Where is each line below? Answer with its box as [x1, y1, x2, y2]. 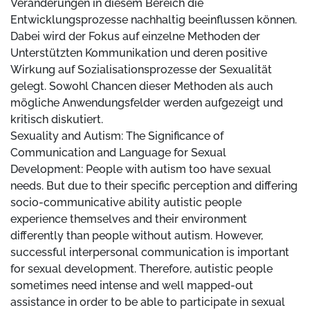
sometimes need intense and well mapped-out [10, 279, 253, 293]
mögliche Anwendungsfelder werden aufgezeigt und [10, 96, 283, 110]
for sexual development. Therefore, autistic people [10, 262, 273, 276]
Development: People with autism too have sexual [10, 163, 271, 176]
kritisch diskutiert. [10, 113, 103, 127]
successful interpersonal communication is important [10, 246, 289, 259]
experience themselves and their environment [10, 212, 247, 226]
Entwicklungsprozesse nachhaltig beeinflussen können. [10, 13, 297, 27]
